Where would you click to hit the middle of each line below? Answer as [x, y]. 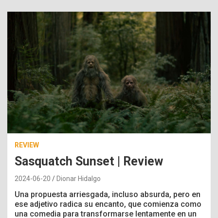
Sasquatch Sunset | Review [89, 162]
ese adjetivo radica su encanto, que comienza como [108, 204]
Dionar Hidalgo [79, 179]
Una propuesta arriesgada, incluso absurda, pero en [108, 195]
